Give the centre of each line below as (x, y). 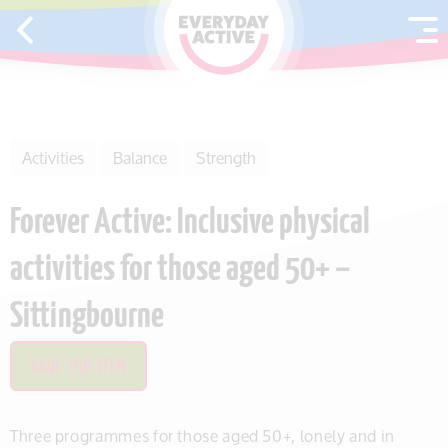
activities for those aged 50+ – (180, 270)
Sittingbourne (87, 317)
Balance (140, 157)
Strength (226, 157)
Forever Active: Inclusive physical (190, 223)
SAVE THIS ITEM (79, 368)
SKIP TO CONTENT (76, 27)
